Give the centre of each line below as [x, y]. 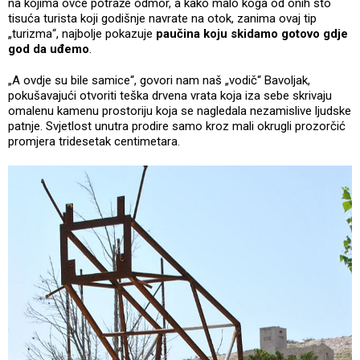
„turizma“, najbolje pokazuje [82, 33]
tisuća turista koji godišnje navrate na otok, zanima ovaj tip [162, 18]
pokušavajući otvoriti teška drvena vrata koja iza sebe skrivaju [170, 95]
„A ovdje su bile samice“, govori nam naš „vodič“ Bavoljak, [159, 80]
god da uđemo [49, 49]
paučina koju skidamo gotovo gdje [252, 33]
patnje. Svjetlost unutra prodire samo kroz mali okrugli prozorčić [177, 126]
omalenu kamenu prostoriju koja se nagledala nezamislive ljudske [180, 110]
